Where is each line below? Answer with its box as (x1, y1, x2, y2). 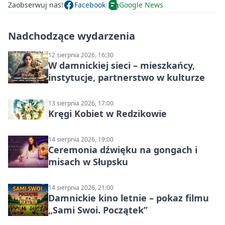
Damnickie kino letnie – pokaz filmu (48, 191, 209, 204)
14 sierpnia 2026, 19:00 (48, 135, 114, 144)
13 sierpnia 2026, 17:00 (48, 98, 114, 107)
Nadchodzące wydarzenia (8, 29, 135, 43)
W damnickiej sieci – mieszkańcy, (48, 59, 195, 71)
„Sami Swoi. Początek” (48, 203, 148, 216)
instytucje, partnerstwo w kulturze (48, 71, 205, 83)
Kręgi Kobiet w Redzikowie (48, 107, 167, 120)
